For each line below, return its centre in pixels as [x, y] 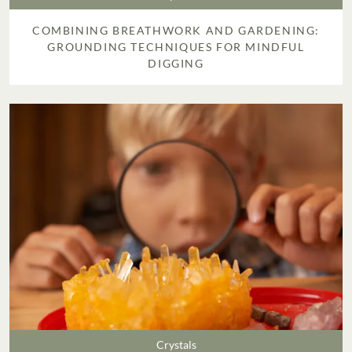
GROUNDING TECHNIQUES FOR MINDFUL [176, 47]
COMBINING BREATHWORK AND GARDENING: [176, 31]
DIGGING [176, 64]
